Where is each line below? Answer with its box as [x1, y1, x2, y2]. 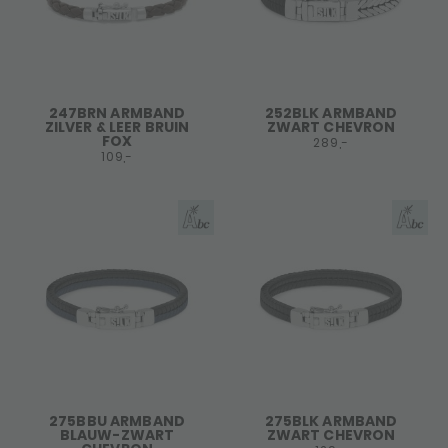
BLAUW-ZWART [59, 425, 175, 445]
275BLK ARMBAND [264, 411, 398, 431]
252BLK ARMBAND [264, 103, 398, 123]
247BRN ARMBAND [48, 103, 186, 123]
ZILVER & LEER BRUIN [44, 117, 190, 137]
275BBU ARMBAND [49, 411, 185, 431]
